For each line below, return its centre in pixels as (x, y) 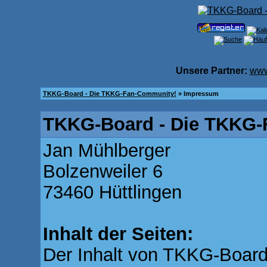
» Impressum (197, 94)
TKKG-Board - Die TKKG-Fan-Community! (109, 94)
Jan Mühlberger (106, 150)
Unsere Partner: (211, 71)
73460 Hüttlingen (112, 192)
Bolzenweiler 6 (103, 171)
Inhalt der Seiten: (118, 234)
